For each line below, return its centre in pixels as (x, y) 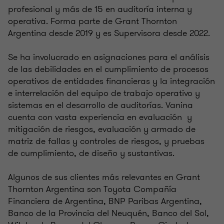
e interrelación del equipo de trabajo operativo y (104, 93)
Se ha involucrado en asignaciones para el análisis (109, 57)
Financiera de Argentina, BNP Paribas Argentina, (105, 201)
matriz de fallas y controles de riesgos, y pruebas (106, 141)
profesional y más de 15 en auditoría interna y (100, 9)
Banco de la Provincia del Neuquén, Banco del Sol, (108, 213)
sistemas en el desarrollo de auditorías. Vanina (100, 105)
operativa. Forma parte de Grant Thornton (92, 21)
